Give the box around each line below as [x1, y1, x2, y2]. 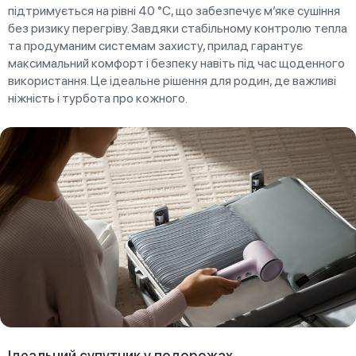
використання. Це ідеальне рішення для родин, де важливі [8, 73, 336, 89]
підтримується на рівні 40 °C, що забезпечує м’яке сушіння [8, 3, 340, 19]
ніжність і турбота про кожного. [8, 91, 188, 106]
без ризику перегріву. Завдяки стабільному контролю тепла [8, 21, 347, 37]
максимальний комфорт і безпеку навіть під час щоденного [8, 56, 345, 72]
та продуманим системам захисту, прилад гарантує [8, 38, 303, 54]
